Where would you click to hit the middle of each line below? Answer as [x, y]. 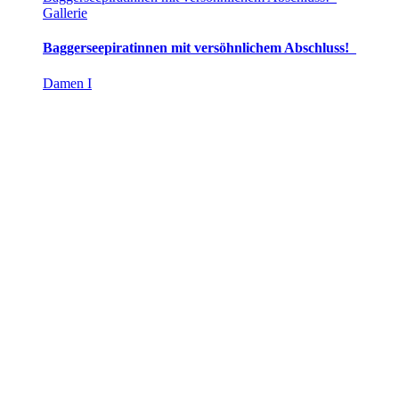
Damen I [67, 83]
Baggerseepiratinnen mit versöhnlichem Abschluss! [199, 48]
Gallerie [65, 13]
